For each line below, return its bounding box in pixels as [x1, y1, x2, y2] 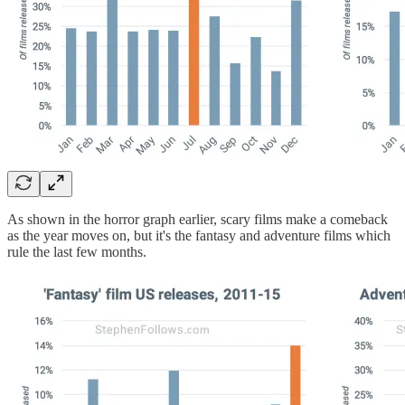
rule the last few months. [7, 244, 146, 260]
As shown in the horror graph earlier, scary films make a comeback [7, 212, 388, 228]
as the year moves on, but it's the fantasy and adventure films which [7, 228, 391, 244]
